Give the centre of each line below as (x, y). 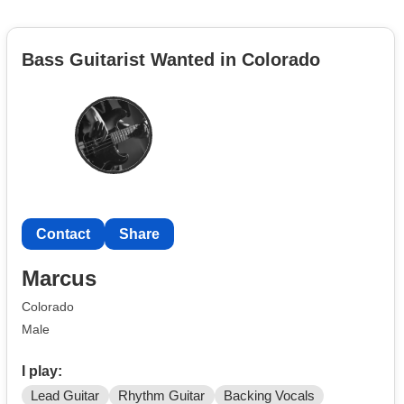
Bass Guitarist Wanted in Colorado (171, 59)
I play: (42, 371)
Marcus (59, 279)
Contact (63, 234)
